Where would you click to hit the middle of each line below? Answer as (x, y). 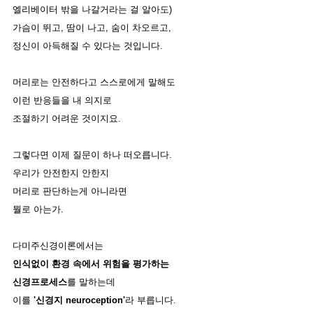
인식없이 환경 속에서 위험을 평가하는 (91, 264)
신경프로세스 (40, 282)
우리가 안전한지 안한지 (62, 173)
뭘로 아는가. (39, 210)
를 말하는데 (93, 282)
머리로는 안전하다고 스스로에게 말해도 (95, 82)
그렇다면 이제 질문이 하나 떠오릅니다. (92, 155)
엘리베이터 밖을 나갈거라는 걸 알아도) (92, 10)
